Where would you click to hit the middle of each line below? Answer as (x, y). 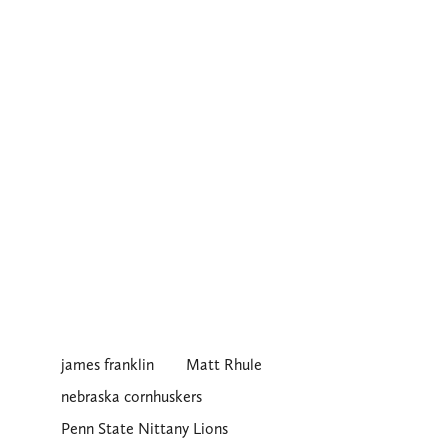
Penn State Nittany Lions (144, 429)
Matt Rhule (223, 365)
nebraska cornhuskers (131, 397)
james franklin (107, 365)
